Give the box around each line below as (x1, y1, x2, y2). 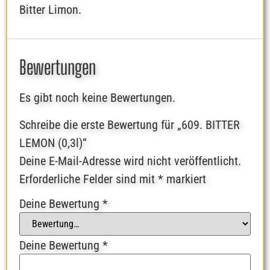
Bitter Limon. (19, 2, 81, 17)
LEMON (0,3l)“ (19, 135, 87, 150)
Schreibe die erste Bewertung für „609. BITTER (19, 117, 240, 132)
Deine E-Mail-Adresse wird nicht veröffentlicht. (19, 153, 241, 168)
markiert (163, 171, 206, 186)
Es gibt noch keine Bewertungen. (19, 90, 175, 105)
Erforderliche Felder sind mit (19, 171, 158, 186)
